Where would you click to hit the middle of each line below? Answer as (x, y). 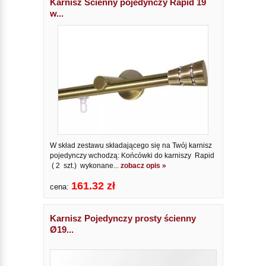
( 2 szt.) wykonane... (85, 165)
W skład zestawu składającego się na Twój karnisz (131, 145)
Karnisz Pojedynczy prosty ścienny (123, 218)
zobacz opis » (143, 165)
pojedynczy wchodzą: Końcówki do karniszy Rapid (132, 155)
